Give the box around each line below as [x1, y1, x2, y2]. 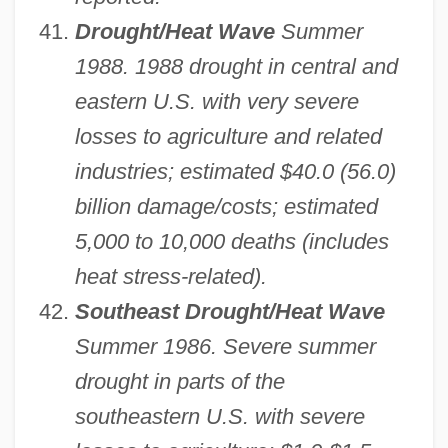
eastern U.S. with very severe [74, 89, 359, 115]
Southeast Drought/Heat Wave [74, 299, 385, 325]
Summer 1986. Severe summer [74, 334, 376, 360]
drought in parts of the [74, 369, 285, 395]
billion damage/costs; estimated [74, 194, 378, 220]
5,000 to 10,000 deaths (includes [74, 229, 389, 255]
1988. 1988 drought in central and [74, 54, 398, 80]
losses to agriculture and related [74, 124, 382, 150]
